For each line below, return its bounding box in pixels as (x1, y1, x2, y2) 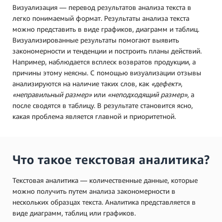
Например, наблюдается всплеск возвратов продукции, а (12, 57, 196, 66)
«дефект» (151, 79, 181, 88)
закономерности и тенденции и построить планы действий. (12, 46, 202, 55)
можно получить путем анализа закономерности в (12, 186, 175, 195)
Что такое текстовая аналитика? (12, 152, 210, 167)
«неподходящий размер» (108, 90, 187, 99)
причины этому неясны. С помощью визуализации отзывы (12, 68, 201, 77)
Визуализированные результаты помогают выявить (12, 35, 179, 44)
